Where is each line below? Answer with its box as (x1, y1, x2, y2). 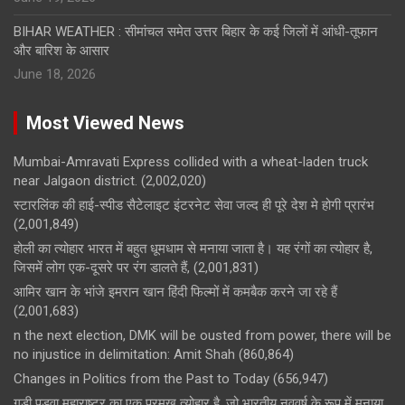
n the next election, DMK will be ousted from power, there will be (14, 326, 391, 344)
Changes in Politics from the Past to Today (14, 370, 269, 387)
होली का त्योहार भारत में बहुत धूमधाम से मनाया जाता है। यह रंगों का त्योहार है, (14, 240, 372, 257)
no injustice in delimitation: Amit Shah (14, 345, 235, 363)
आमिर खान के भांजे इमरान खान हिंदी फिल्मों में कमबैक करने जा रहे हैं (14, 283, 337, 300)
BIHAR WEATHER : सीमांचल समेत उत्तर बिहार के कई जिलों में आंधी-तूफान (14, 23, 378, 40)
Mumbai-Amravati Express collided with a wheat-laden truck (14, 153, 368, 170)
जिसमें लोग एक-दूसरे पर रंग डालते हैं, (14, 259, 190, 276)
